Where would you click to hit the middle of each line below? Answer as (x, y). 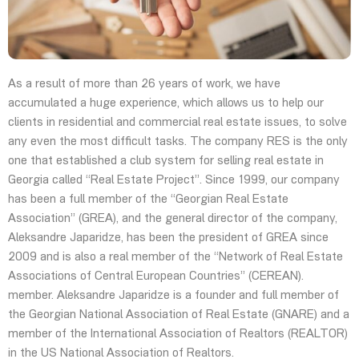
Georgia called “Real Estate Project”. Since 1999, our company (174, 180)
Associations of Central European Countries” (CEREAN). (156, 276)
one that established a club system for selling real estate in (166, 161)
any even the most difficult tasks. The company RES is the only (178, 142)
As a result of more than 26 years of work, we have (144, 84)
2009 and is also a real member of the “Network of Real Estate (175, 257)
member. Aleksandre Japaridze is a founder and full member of (173, 296)
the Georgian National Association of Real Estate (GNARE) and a (179, 315)
